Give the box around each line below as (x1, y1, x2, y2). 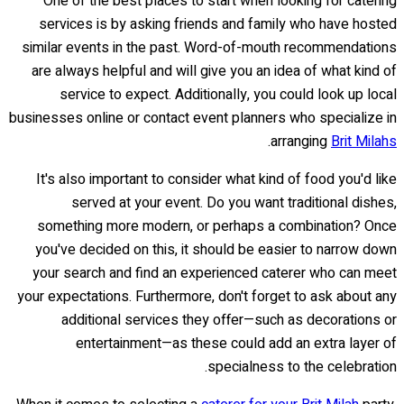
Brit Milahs (331, 130, 397, 152)
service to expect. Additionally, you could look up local (60, 83, 397, 106)
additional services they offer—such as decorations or (61, 308, 397, 331)
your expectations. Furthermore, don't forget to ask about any (17, 285, 397, 308)
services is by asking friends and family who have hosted (39, 13, 397, 35)
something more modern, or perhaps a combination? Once (37, 215, 397, 237)
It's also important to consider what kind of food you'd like (36, 168, 397, 190)
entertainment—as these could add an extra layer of (76, 332, 397, 354)
